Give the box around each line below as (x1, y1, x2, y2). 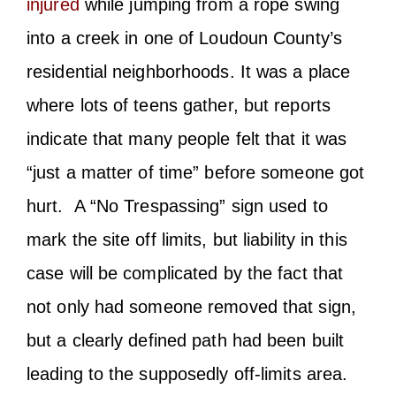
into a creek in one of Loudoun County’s (27, 27, 342, 48)
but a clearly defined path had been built (27, 330, 345, 350)
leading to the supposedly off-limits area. (27, 363, 348, 384)
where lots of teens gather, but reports (27, 95, 331, 115)
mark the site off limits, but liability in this (27, 229, 347, 249)
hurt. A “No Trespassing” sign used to (27, 195, 328, 216)
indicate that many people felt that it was (27, 128, 347, 148)
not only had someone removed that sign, (27, 296, 356, 316)
